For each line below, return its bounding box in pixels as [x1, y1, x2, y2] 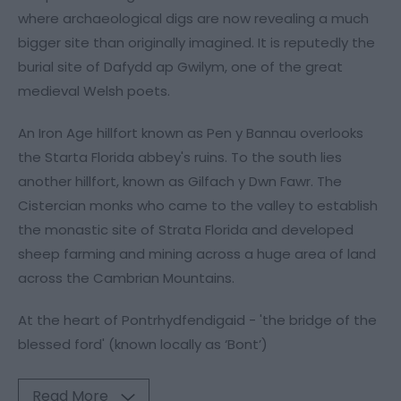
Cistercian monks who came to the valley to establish [18, 195, 378, 215]
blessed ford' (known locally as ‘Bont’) [18, 334, 268, 354]
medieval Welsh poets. [18, 81, 170, 100]
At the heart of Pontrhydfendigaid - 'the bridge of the [18, 310, 377, 329]
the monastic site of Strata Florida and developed [18, 219, 354, 239]
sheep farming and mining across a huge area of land [18, 243, 376, 263]
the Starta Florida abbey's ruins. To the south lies [18, 147, 342, 166]
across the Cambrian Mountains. [18, 268, 235, 287]
